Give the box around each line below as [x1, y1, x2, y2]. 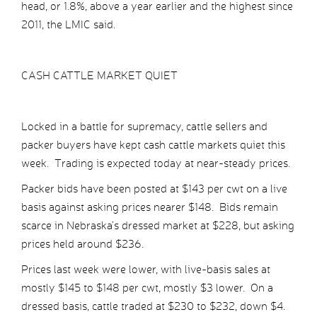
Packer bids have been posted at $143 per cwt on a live [21, 182, 287, 196]
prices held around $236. [21, 237, 144, 251]
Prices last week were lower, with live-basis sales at [21, 263, 270, 277]
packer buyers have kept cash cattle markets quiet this [21, 138, 285, 152]
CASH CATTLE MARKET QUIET [21, 69, 178, 83]
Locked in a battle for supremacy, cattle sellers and [21, 120, 267, 134]
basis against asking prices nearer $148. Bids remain [21, 200, 278, 214]
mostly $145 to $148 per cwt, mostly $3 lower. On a [21, 281, 273, 295]
